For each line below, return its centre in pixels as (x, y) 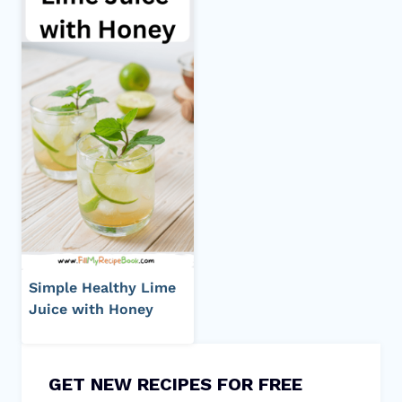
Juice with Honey (91, 310)
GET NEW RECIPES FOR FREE (175, 385)
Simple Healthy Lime (102, 288)
